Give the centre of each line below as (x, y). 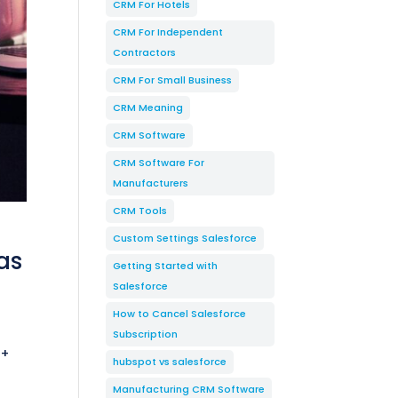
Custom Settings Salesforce (185, 238)
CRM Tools (140, 211)
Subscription (146, 334)
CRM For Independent (168, 32)
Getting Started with (166, 266)
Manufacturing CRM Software (189, 389)
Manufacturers (151, 183)
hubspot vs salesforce (170, 362)
